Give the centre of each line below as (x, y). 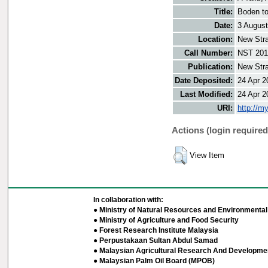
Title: (223, 12)
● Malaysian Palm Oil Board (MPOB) (154, 261)
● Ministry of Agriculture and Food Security (166, 220)
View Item (207, 156)
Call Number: (208, 53)
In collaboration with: (128, 200)
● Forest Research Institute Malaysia (156, 230)
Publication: (210, 67)
